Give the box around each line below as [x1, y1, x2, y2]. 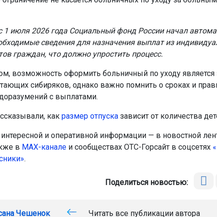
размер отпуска [61, 111, 118, 121]
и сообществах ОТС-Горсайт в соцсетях [66, 142, 213, 152]
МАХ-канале [21, 142, 66, 152]
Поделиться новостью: [105, 178, 192, 187]
